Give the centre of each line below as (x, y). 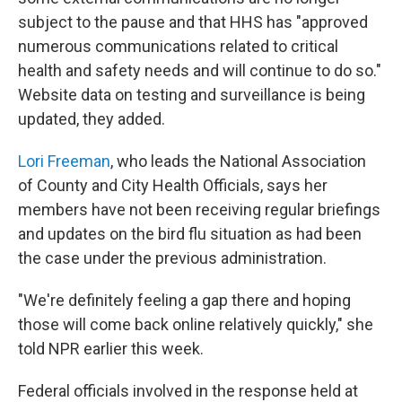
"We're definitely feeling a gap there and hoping (184, 300)
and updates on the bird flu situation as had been (190, 234)
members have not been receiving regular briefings (199, 210)
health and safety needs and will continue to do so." (200, 70)
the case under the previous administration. (172, 258)
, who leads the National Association (238, 161)
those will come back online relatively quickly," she (196, 324)
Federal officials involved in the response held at (188, 391)
